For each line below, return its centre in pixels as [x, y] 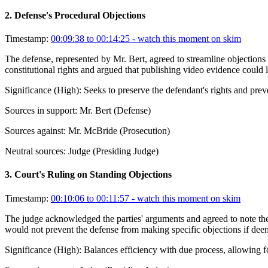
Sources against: [35, 131]
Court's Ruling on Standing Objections [93, 175]
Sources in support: [41, 111]
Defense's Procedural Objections [80, 15]
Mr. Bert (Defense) [115, 111]
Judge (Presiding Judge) [113, 151]
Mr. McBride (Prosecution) [119, 131]
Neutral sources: [35, 151]
